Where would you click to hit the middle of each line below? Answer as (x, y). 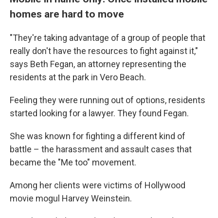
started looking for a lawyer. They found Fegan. (99, 113)
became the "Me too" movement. (73, 162)
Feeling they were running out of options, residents (108, 100)
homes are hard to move (67, 14)
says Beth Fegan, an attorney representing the (98, 64)
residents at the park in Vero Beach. (78, 77)
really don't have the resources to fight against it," (104, 51)
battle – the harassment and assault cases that (101, 149)
